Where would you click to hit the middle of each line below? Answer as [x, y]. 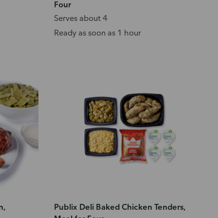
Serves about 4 [81, 18]
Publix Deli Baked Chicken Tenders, [120, 207]
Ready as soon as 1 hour [98, 32]
